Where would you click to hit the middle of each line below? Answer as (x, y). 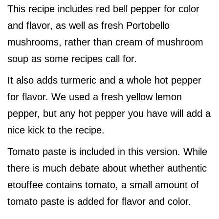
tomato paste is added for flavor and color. (99, 202)
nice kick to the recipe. (56, 130)
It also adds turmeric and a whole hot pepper (104, 80)
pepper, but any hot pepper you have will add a (109, 114)
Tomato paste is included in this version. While (107, 152)
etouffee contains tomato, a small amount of (103, 185)
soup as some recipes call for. (72, 59)
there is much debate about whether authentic (107, 168)
